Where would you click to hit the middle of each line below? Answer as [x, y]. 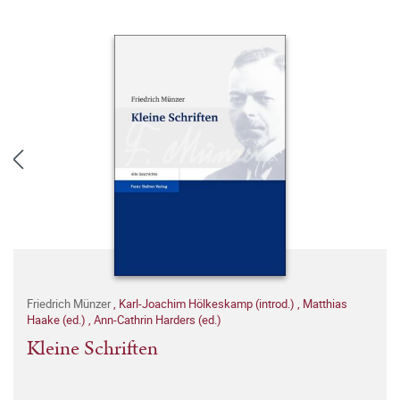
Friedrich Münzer [70, 304]
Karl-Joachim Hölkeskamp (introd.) [208, 304]
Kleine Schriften [92, 349]
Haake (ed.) [58, 320]
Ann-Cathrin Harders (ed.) [158, 320]
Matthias [325, 304]
